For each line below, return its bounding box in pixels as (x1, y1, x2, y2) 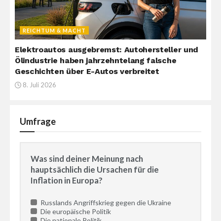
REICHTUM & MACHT (23, 27, 86, 34)
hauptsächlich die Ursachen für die (31, 164, 159, 175)
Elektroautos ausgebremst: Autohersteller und (15, 45, 198, 55)
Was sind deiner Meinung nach (31, 153, 143, 164)
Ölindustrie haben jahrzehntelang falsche (15, 56, 177, 66)
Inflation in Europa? (31, 175, 103, 186)
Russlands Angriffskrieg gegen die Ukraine (38, 198, 171, 207)
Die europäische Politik (38, 207, 111, 216)
